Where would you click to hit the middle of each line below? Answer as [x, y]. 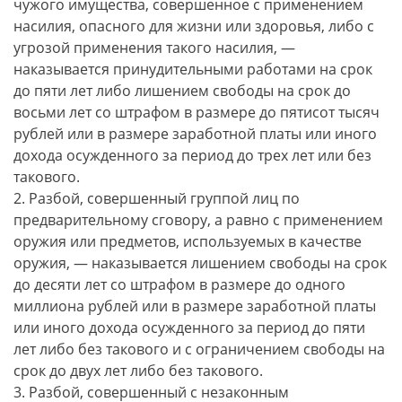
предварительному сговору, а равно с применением [198, 220]
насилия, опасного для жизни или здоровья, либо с [194, 26]
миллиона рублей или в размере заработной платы [195, 306]
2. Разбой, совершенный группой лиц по [157, 198]
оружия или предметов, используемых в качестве [188, 241]
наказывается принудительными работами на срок [193, 69]
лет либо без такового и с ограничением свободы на [199, 349]
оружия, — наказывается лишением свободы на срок [200, 263]
